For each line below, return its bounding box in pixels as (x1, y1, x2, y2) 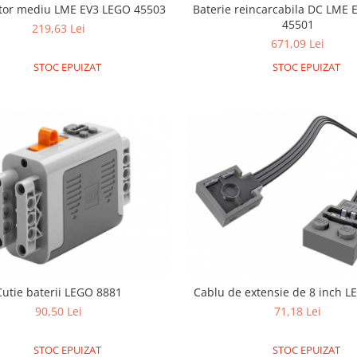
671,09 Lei (271, 35, 325, 51)
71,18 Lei (274, 304, 322, 319)
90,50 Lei (35, 304, 83, 319)
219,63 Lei (32, 20, 86, 36)
